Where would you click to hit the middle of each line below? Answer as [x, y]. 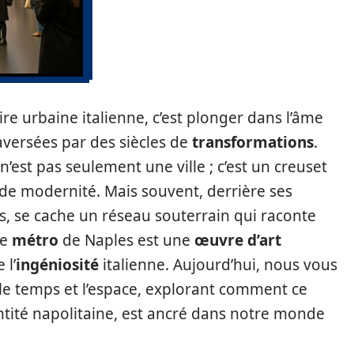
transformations [253, 142]
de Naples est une [126, 240]
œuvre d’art [238, 240]
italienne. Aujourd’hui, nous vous [218, 265]
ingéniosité [57, 265]
